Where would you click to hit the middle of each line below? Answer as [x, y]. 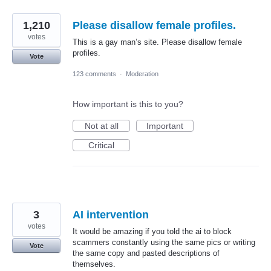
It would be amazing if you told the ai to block [152, 232]
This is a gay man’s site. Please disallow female [157, 42]
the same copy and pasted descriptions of [146, 253]
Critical [101, 145]
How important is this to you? [128, 104]
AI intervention [111, 215]
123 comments [94, 74]
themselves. [94, 264]
